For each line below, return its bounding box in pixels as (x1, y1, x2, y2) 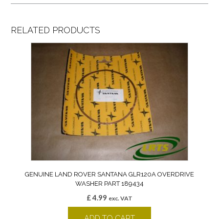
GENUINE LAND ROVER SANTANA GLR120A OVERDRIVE (25, 170, 194, 178)
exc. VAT (109, 194, 132, 202)
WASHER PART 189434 (75, 179, 144, 187)
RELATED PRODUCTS (11, 24, 100, 35)
